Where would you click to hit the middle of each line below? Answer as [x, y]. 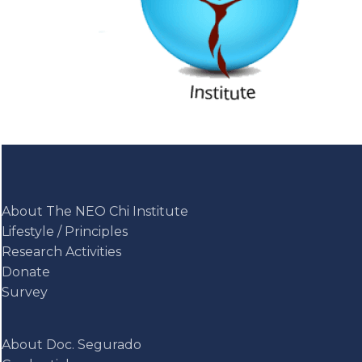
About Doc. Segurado [72, 345]
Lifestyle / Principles [65, 232]
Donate [26, 272]
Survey [25, 293]
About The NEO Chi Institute [95, 212]
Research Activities [61, 252]
